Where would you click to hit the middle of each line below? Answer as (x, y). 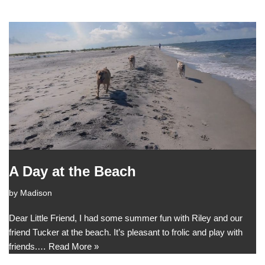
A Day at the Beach (72, 172)
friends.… (29, 247)
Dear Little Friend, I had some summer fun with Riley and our (126, 218)
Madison (36, 193)
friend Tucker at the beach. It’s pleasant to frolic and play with (126, 232)
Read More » (74, 247)
